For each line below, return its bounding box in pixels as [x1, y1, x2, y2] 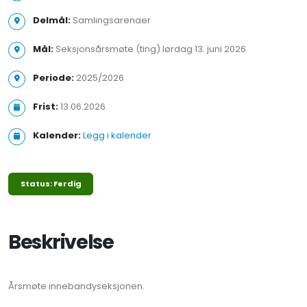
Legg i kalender [83, 129, 151, 142]
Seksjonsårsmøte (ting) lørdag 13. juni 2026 [53, 42, 246, 56]
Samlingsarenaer [71, 14, 151, 27]
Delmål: [33, 14, 71, 27]
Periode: [33, 71, 74, 84]
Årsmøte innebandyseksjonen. [8, 280, 145, 293]
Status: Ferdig [20, 178, 82, 190]
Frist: [33, 100, 58, 113]
